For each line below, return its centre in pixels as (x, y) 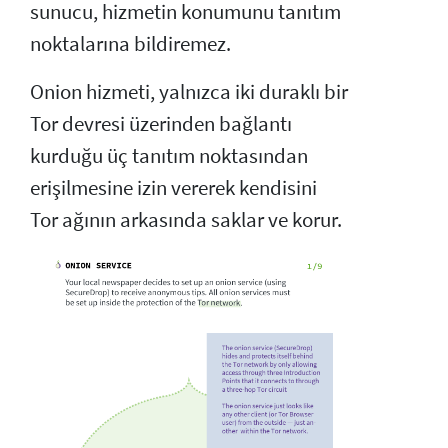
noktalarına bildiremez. (130, 43)
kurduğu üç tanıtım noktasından (169, 155)
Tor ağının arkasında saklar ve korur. (186, 219)
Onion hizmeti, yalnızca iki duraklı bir (189, 91)
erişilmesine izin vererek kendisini (173, 187)
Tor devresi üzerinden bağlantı (161, 123)
